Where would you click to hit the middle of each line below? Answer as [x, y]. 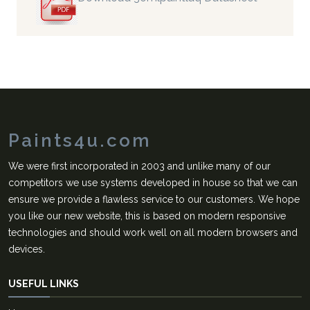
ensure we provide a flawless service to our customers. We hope [154, 199]
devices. [27, 249]
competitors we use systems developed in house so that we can [153, 182]
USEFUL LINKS [44, 283]
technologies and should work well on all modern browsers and [153, 232]
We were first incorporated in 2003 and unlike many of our [139, 166]
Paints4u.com [80, 140]
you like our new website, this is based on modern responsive [147, 216]
